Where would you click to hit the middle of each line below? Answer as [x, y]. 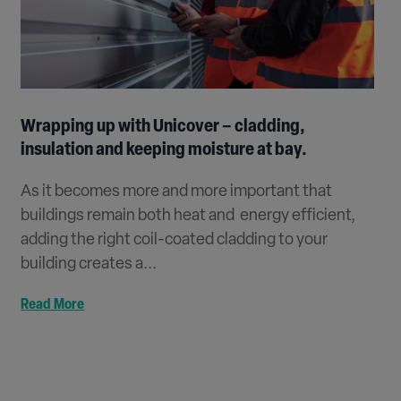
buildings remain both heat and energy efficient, [188, 216]
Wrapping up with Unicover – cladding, [163, 127]
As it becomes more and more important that [177, 192]
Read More [53, 305]
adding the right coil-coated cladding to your [175, 240]
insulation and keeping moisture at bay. [164, 150]
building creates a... [89, 264]
